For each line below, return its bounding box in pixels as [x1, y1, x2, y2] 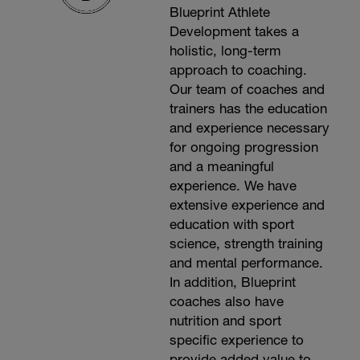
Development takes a [169, 23, 299, 39]
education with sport [169, 216, 294, 232]
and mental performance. [169, 255, 323, 271]
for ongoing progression [169, 139, 318, 155]
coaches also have [169, 293, 284, 309]
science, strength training [169, 235, 323, 252]
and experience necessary [169, 120, 329, 136]
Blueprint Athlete [169, 4, 270, 20]
